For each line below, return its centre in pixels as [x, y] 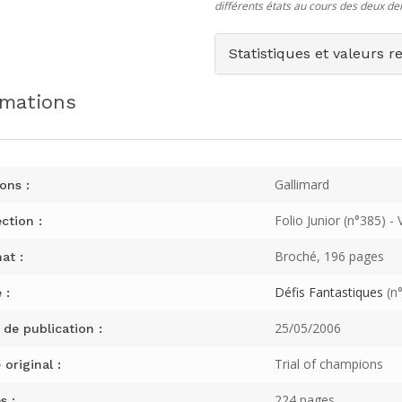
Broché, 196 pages [329, 256]
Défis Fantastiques [328, 292]
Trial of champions [328, 364]
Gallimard [301, 184]
